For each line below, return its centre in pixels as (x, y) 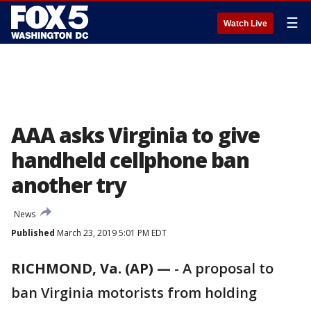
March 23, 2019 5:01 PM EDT (111, 233)
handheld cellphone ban (130, 160)
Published (33, 233)
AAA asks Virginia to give (135, 135)
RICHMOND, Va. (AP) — (91, 268)
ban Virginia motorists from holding (134, 293)
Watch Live (245, 24)
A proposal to (228, 268)
